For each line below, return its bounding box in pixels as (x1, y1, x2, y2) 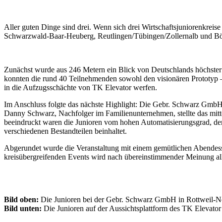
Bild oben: (4, 195, 39, 204)
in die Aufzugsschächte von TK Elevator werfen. (4, 83, 157, 92)
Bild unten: (4, 204, 42, 213)
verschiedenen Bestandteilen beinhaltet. (4, 126, 127, 135)
